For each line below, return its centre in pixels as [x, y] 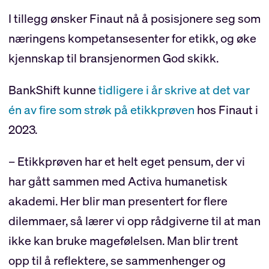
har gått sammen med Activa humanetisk [118, 181]
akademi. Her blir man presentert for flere [118, 201]
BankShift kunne [53, 89]
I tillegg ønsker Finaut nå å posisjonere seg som [134, 18]
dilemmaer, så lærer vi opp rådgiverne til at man [134, 220]
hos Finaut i [226, 109]
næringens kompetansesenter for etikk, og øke [132, 38]
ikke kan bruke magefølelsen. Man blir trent [123, 240]
